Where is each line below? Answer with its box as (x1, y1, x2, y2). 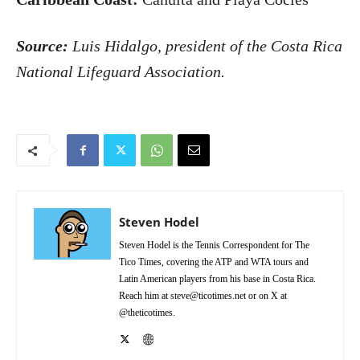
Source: (16, 37, 72, 55)
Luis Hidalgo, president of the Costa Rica (72, 37, 342, 55)
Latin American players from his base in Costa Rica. (119, 273, 316, 284)
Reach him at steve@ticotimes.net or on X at (119, 290, 287, 301)
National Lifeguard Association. (16, 63, 225, 80)
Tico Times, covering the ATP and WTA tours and (119, 256, 309, 268)
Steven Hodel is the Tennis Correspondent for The (119, 239, 309, 251)
